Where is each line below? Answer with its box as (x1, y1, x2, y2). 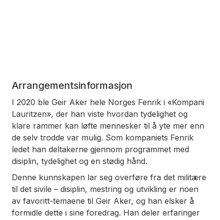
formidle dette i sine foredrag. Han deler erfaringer (12, 207, 200, 218)
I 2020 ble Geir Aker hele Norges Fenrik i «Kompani (12, 97, 204, 108)
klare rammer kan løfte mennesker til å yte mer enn (12, 121, 204, 131)
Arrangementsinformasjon (12, 80, 133, 92)
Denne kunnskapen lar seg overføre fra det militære (12, 172, 206, 182)
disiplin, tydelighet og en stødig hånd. (12, 156, 150, 166)
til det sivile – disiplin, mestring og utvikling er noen (12, 184, 198, 194)
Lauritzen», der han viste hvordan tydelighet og (12, 109, 188, 119)
